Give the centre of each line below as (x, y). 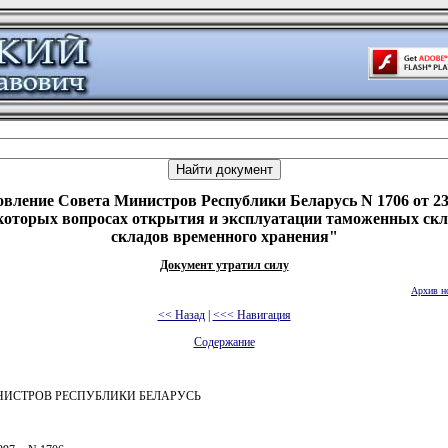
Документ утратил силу (224, 265)
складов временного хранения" (224, 236)
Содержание (224, 342)
